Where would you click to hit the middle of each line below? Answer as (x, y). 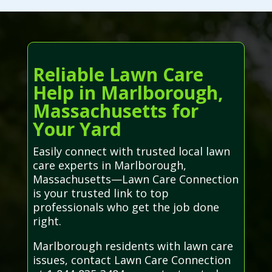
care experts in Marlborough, (109, 165)
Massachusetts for (115, 111)
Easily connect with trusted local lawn (131, 151)
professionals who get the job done (126, 207)
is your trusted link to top (100, 193)
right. (47, 221)
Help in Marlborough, (128, 93)
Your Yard (77, 129)
